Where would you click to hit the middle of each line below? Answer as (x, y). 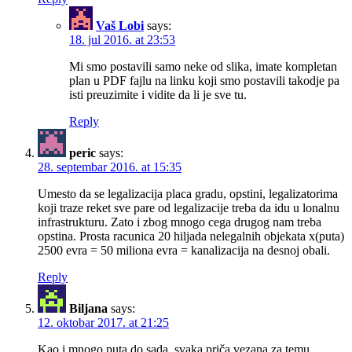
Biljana (88, 309)
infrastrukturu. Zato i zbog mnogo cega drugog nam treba (180, 222)
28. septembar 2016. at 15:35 (110, 167)
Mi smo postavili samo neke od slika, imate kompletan (203, 67)
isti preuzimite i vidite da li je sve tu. (158, 95)
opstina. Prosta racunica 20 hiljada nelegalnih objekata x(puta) (191, 236)
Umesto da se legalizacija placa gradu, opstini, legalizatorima (188, 194)
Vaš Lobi (120, 26)
